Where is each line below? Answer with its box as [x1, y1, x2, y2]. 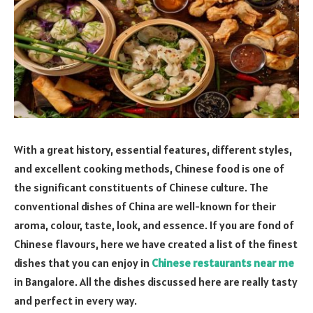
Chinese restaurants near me [152, 255, 294, 270]
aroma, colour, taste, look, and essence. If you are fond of [14, 217, 294, 232]
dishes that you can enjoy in [14, 255, 152, 270]
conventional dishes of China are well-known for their [14, 198, 276, 213]
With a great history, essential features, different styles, [14, 142, 292, 156]
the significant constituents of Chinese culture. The [14, 180, 268, 194]
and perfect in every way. [14, 293, 137, 307]
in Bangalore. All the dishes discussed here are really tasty [14, 274, 298, 289]
